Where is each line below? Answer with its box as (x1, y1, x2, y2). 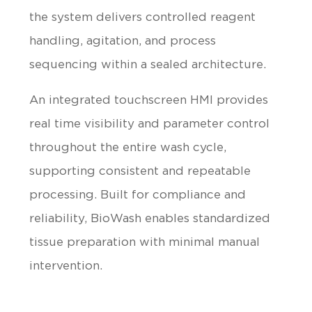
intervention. (29, 259, 103, 272)
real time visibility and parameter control (29, 117, 270, 130)
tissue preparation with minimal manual (29, 235, 260, 248)
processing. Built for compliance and (29, 188, 247, 201)
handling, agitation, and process (29, 34, 217, 47)
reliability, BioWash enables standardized (29, 212, 271, 224)
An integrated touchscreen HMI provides (29, 93, 269, 106)
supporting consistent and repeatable (29, 164, 251, 177)
